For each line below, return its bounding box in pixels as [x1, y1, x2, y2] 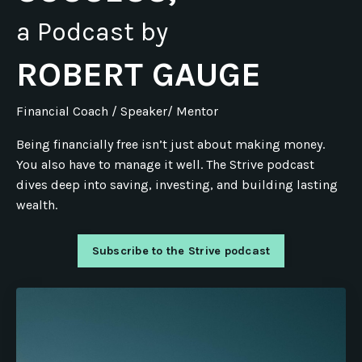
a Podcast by [16, 17, 168, 47]
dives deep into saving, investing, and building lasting [16, 177, 338, 192]
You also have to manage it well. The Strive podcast [16, 157, 314, 172]
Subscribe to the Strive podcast [91, 244, 271, 258]
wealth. [16, 197, 57, 213]
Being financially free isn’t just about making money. [16, 137, 325, 152]
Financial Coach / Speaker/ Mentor [16, 103, 218, 119]
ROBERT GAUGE [16, 54, 261, 95]
